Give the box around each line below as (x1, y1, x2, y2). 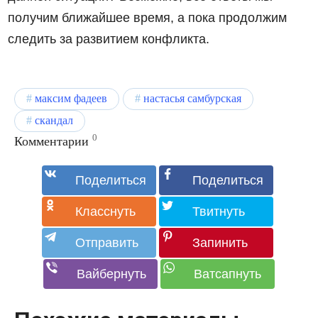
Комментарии (14, 133, 89, 148)
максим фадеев (35, 92, 107, 105)
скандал (35, 114, 73, 127)
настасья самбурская (143, 92, 241, 105)
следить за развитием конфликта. (8, 31, 210, 46)
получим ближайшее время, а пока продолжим (8, 10, 287, 25)
